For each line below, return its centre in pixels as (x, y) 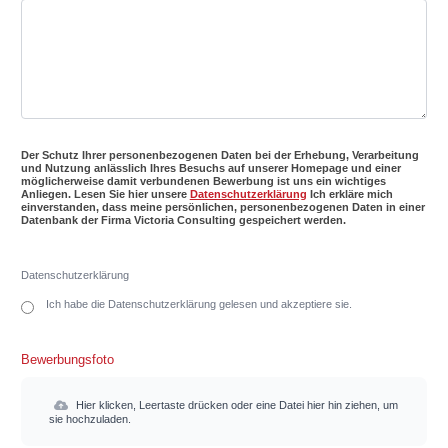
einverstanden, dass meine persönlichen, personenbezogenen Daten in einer (222, 207)
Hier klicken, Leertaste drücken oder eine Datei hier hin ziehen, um (235, 405)
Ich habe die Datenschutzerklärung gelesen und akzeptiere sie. (198, 304)
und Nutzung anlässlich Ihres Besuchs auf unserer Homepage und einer (210, 168)
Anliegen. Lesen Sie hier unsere (105, 194)
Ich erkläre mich (349, 194)
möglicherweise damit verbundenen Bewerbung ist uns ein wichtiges (203, 181)
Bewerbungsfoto (67, 359)
